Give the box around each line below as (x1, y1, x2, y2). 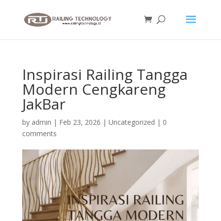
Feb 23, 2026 (59, 117, 101, 127)
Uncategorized (108, 117, 155, 127)
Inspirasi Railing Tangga (22, 64, 187, 84)
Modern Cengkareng (22, 79, 166, 99)
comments (22, 129, 57, 138)
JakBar (22, 94, 66, 114)
